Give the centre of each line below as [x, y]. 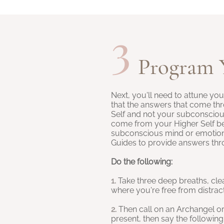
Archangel [196, 209]
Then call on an [146, 209]
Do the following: [142, 162]
